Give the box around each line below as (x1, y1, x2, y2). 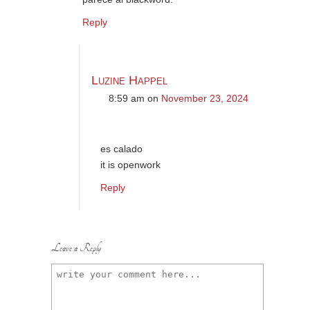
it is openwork (100, 159, 161, 170)
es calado (100, 143, 143, 154)
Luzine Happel (91, 73, 167, 87)
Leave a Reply (51, 241, 101, 255)
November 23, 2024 (161, 93, 248, 104)
